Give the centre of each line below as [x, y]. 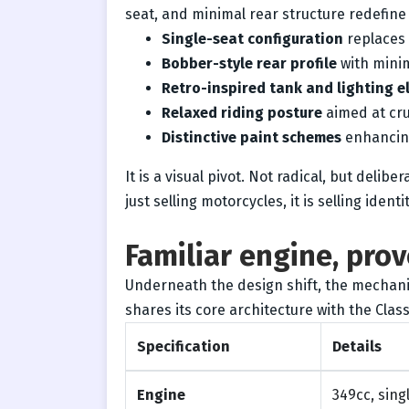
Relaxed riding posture [242, 112]
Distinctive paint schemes [252, 137]
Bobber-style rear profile [249, 63]
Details [357, 346]
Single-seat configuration [252, 38]
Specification [184, 346]
